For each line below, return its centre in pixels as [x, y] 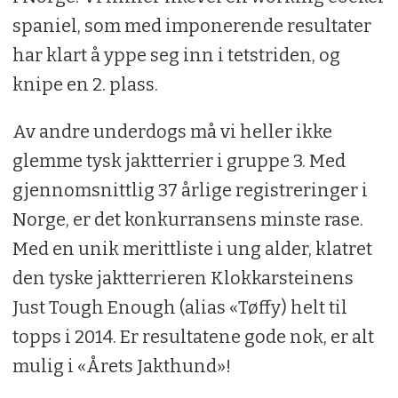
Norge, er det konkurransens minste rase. [187, 219]
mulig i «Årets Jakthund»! [121, 366]
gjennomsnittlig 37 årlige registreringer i [190, 190]
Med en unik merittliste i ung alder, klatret [192, 248]
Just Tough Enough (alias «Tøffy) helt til [179, 307]
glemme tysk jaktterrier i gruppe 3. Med [179, 160]
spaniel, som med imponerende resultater [191, 26]
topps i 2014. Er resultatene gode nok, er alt [193, 336]
